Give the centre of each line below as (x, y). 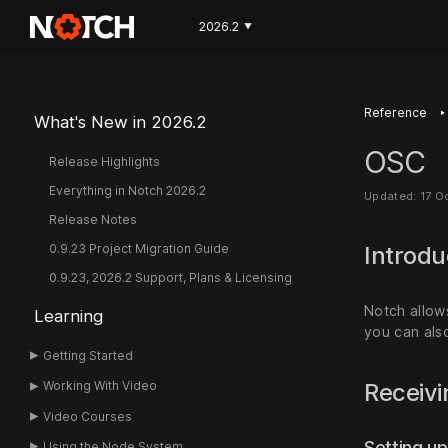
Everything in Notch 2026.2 (127, 190)
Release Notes (92, 219)
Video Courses (88, 416)
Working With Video (100, 386)
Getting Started (88, 355)
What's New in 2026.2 (120, 122)
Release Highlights (104, 161)
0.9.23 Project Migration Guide (138, 248)
